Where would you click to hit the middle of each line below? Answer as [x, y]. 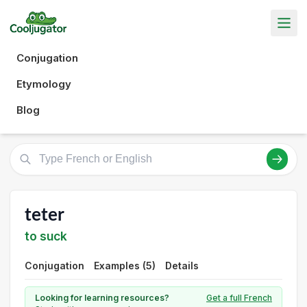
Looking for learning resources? [102, 298]
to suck [46, 236]
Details [182, 266]
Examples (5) [125, 266]
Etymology [44, 84]
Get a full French [239, 298]
